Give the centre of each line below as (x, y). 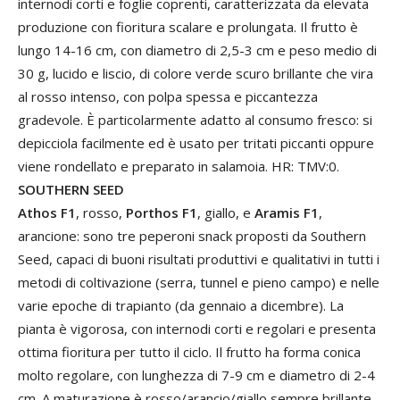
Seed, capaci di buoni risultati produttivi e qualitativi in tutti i (199, 259)
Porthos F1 (162, 213)
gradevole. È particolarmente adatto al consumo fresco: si (195, 120)
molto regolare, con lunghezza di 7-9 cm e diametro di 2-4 (196, 375)
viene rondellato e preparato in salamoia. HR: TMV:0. (179, 167)
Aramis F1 (287, 213)
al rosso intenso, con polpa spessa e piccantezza (168, 97)
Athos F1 (47, 213)
